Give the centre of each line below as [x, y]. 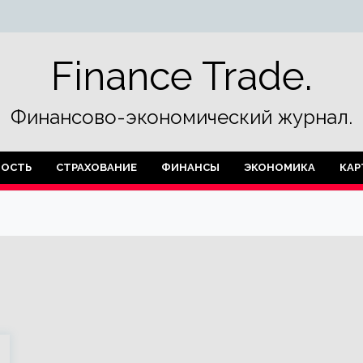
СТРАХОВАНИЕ [96, 167]
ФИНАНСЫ [190, 167]
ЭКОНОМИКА [280, 167]
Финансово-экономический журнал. [181, 117]
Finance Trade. [181, 76]
